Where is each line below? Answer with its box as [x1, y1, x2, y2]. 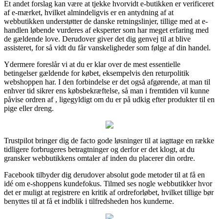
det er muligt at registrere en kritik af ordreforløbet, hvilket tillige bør [4, 188, 214, 197]
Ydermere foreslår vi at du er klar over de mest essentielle [4, 60, 180, 69]
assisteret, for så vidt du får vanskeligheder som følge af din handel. [4, 44, 211, 52]
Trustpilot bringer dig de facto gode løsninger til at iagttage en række [4, 136, 214, 145]
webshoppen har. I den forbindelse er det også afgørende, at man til [4, 78, 210, 87]
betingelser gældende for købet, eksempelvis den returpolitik [4, 69, 189, 78]
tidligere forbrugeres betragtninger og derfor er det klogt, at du [4, 145, 195, 154]
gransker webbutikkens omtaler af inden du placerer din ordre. [4, 154, 195, 163]
